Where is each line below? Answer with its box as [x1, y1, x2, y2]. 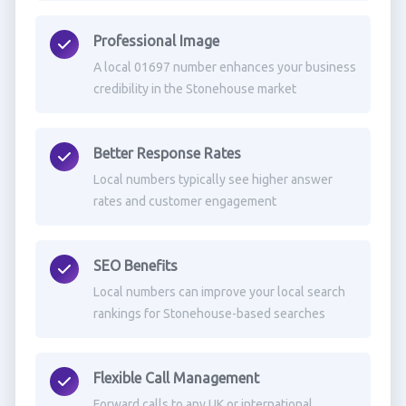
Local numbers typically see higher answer [92, 172, 333, 187]
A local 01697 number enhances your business [92, 60, 356, 74]
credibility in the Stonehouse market [92, 82, 296, 96]
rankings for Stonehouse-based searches [92, 306, 325, 321]
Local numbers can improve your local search [92, 285, 345, 299]
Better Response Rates [92, 145, 241, 161]
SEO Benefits [92, 257, 178, 274]
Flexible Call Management [92, 370, 259, 386]
